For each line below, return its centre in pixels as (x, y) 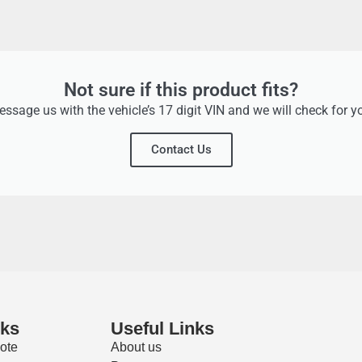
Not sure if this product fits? (181, 90)
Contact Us (181, 150)
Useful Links (162, 329)
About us (136, 347)
